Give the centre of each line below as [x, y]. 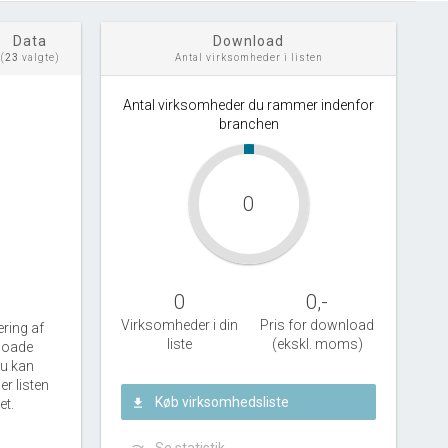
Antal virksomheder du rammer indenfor [248, 105]
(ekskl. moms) [317, 344]
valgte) [39, 57]
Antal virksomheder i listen [248, 57]
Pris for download [317, 325]
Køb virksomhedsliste [222, 402]
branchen [248, 124]
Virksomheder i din [180, 325]
